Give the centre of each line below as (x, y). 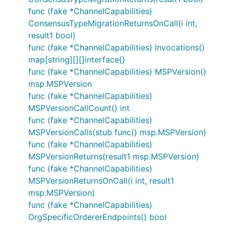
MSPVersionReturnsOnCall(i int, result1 (101, 181)
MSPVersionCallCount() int (79, 108)
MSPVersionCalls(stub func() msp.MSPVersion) (117, 132)
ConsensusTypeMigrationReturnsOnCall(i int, (113, 23)
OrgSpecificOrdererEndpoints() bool (97, 217)
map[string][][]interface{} (77, 60)
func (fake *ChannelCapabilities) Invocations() (117, 47)
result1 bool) (52, 35)
